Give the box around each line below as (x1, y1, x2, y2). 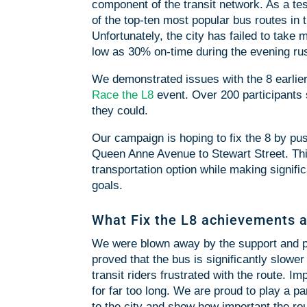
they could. (92, 104, 149, 118)
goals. (92, 179, 123, 193)
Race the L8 (92, 88, 154, 102)
